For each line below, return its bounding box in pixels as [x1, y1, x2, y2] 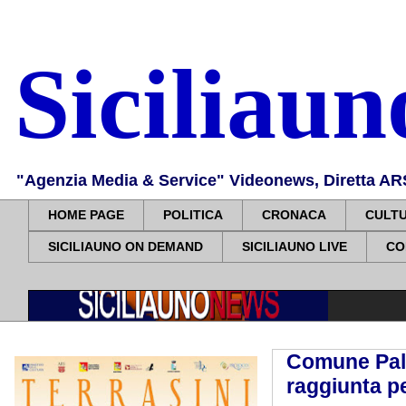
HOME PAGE [48, 208, 124, 223]
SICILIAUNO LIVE [242, 239, 347, 255]
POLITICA [163, 208, 223, 223]
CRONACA [262, 208, 326, 223]
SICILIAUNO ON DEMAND [48, 239, 203, 255]
